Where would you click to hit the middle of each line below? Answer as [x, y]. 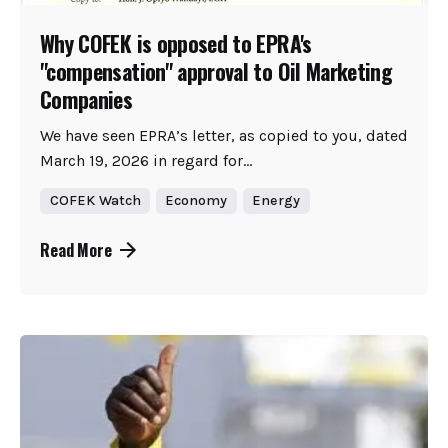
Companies [86, 98]
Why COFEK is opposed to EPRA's [176, 42]
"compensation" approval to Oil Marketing [216, 70]
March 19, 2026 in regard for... [146, 160]
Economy [196, 200]
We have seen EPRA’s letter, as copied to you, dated [224, 135]
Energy [276, 200]
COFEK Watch [95, 200]
